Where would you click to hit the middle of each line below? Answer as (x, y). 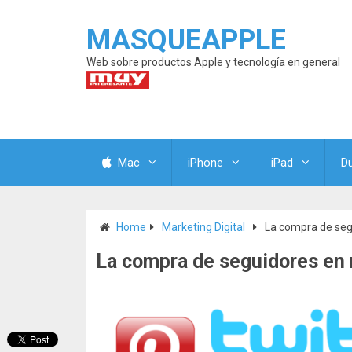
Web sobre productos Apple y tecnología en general (213, 62)
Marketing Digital (203, 227)
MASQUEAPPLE (186, 40)
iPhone (205, 163)
